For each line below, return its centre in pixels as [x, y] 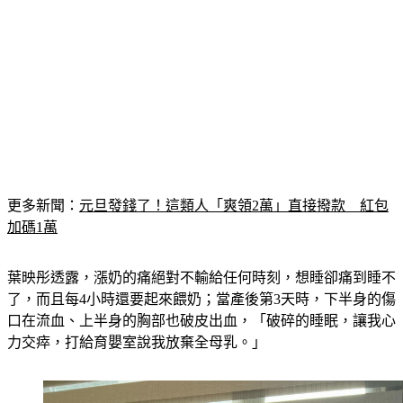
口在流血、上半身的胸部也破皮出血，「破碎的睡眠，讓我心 [201, 300]
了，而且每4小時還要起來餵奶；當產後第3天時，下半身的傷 [201, 278]
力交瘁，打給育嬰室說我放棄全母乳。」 [137, 321]
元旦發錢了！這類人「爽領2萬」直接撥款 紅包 [234, 184]
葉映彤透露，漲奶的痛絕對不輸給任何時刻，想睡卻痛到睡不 [201, 256]
